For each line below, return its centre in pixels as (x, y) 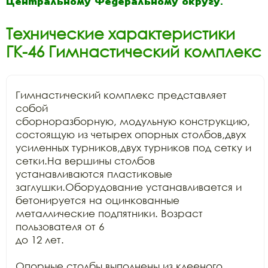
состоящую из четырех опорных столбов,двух (131, 134)
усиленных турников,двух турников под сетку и (133, 147)
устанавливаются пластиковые (94, 174)
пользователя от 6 (60, 226)
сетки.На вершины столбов (85, 161)
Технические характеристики (121, 33)
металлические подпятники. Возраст (109, 213)
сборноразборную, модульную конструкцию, (133, 121)
